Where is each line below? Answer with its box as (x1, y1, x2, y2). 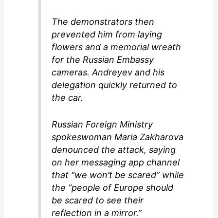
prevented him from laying (52, 29, 163, 39)
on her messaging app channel (52, 157, 180, 167)
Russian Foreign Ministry (52, 119, 153, 129)
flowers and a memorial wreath (52, 41, 182, 52)
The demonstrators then (52, 16, 155, 27)
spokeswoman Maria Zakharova (52, 131, 184, 142)
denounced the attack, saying (52, 144, 176, 155)
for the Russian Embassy (52, 54, 154, 65)
